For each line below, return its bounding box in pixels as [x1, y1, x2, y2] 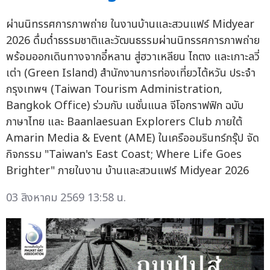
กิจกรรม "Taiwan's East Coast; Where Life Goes [6, 146, 242, 163]
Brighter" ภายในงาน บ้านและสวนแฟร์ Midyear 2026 [6, 163, 249, 180]
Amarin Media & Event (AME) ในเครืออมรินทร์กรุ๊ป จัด [6, 130, 259, 147]
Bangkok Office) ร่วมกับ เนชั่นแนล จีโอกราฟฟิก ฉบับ [6, 98, 243, 115]
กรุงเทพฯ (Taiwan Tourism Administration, [6, 81, 222, 98]
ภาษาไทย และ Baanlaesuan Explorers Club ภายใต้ [6, 114, 242, 131]
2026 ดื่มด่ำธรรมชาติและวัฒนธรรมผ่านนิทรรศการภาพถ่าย [6, 33, 260, 49]
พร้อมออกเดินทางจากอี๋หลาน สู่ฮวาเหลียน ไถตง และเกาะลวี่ [6, 49, 260, 66]
